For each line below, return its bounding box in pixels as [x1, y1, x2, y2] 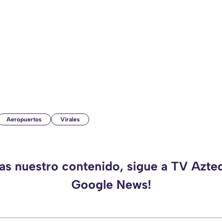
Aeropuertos [6, 116, 42, 123]
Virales [60, 116, 80, 123]
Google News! [71, 177, 151, 192]
